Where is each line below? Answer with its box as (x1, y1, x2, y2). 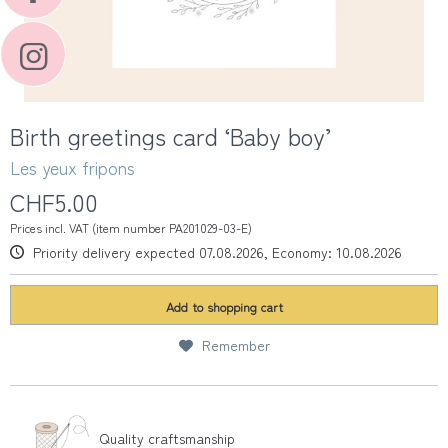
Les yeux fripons (10, 155, 135, 180)
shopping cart (206, 297, 283, 316)
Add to (165, 297, 203, 316)
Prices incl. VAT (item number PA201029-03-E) (10, 219, 252, 236)
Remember (201, 335, 270, 355)
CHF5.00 (10, 184, 98, 219)
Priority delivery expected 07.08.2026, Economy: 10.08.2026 (29, 242, 402, 262)
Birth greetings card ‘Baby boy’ (10, 118, 331, 153)
